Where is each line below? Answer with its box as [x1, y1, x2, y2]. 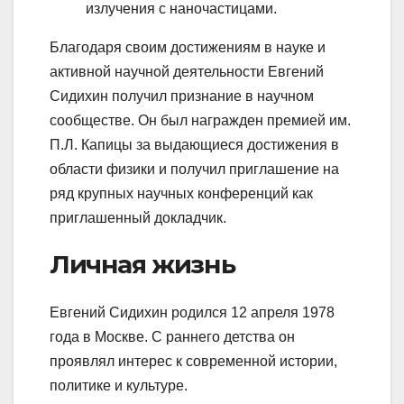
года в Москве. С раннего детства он [50, 329, 295, 345]
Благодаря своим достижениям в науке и [50, 39, 326, 55]
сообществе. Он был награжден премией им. [50, 112, 351, 128]
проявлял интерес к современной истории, [50, 353, 337, 370]
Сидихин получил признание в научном [50, 87, 314, 104]
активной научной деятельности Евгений [50, 63, 324, 79]
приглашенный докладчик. [50, 209, 226, 225]
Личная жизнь [50, 248, 235, 280]
